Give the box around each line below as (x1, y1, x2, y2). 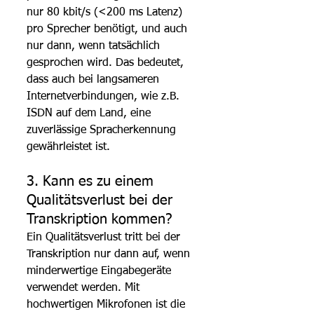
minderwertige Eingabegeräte (27, 265, 175, 277)
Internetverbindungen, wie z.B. (27, 90, 183, 102)
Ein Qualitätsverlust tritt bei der (27, 231, 184, 243)
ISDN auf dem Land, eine (27, 107, 154, 119)
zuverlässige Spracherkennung (27, 124, 179, 136)
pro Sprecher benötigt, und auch (27, 23, 191, 35)
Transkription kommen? (27, 212, 172, 226)
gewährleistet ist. (27, 141, 110, 153)
